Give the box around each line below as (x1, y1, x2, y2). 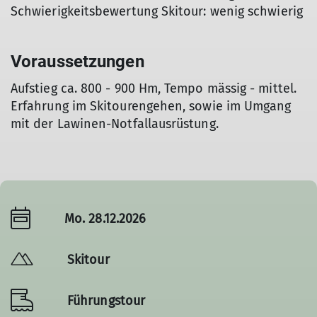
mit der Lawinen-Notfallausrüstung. (11, 116, 219, 132)
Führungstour (67, 292, 146, 309)
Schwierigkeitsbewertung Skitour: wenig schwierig (11, 4, 303, 19)
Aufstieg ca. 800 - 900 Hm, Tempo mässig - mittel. (11, 81, 296, 96)
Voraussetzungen (11, 52, 144, 71)
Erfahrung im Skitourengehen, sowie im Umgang (11, 98, 292, 114)
